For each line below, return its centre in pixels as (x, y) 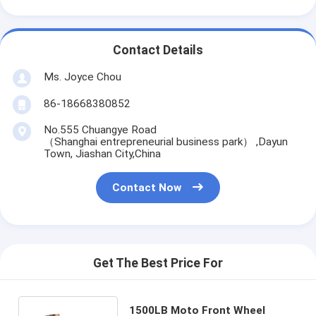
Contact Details (158, 50)
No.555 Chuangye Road (101, 129)
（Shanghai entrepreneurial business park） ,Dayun (167, 141)
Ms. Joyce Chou (82, 77)
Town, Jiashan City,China (102, 153)
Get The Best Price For (158, 263)
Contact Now (147, 188)
